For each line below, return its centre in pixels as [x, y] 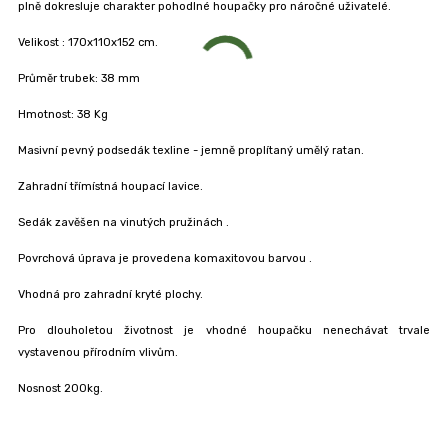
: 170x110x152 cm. [109, 43]
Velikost [39, 43]
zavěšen [78, 223]
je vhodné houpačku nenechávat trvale [307, 331]
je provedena [156, 259]
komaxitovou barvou [251, 259]
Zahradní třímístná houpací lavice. [110, 187]
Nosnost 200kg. [60, 389]
